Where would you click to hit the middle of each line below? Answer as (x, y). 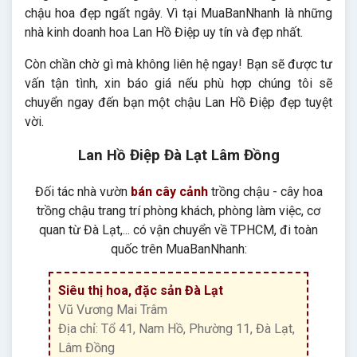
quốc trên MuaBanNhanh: (178, 249)
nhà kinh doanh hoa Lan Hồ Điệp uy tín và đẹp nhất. (164, 33)
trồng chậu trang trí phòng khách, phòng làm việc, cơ (178, 211)
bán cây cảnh (169, 192)
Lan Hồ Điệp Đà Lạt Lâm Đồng (178, 156)
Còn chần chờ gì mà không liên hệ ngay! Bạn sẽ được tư (178, 65)
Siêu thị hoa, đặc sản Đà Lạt (141, 291)
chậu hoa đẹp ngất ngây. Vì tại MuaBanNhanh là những (178, 14)
